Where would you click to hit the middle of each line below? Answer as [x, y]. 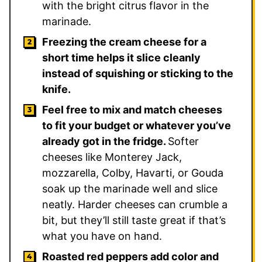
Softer [183, 141]
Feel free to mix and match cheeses [132, 109]
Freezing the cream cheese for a [124, 42]
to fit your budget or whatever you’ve [137, 125]
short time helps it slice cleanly [121, 57]
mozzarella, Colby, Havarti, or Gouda [133, 173]
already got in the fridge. [105, 141]
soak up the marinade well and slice [130, 188]
